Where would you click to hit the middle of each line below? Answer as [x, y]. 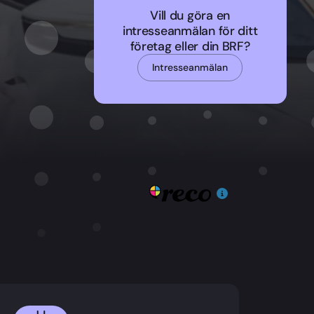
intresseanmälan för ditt [190, 31]
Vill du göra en [190, 15]
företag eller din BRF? [190, 46]
